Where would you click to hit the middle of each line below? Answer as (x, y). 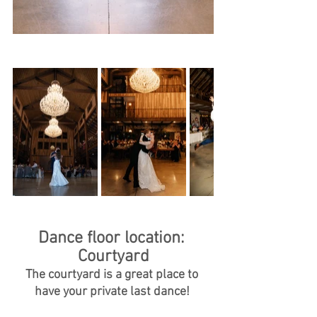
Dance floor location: (113, 238)
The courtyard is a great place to (113, 275)
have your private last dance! (113, 292)
